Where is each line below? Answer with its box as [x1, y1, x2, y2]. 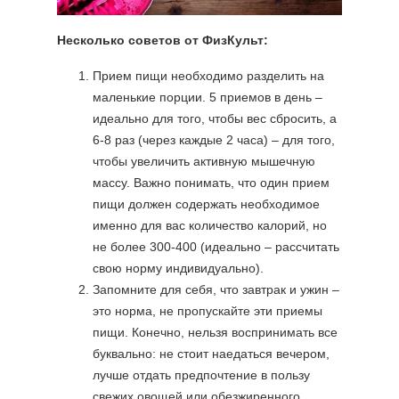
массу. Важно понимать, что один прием [93, 175, 330, 191]
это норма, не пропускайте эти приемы [93, 304, 322, 319]
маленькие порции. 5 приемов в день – [93, 90, 322, 105]
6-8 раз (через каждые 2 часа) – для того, [93, 133, 335, 148]
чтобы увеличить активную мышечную [93, 154, 315, 169]
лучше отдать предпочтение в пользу [93, 368, 310, 383]
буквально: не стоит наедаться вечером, [93, 346, 330, 362]
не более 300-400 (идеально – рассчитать [93, 240, 339, 255]
